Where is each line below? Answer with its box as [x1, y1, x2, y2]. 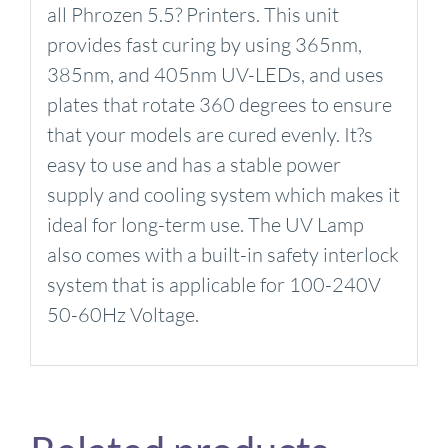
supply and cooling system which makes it [46, 181, 400, 207]
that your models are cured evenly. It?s [46, 121, 373, 147]
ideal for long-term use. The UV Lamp [46, 211, 364, 237]
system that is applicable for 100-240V [46, 271, 381, 297]
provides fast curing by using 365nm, [46, 31, 362, 57]
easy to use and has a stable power [46, 151, 341, 177]
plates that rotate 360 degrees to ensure [46, 91, 392, 117]
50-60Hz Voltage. [46, 301, 199, 327]
